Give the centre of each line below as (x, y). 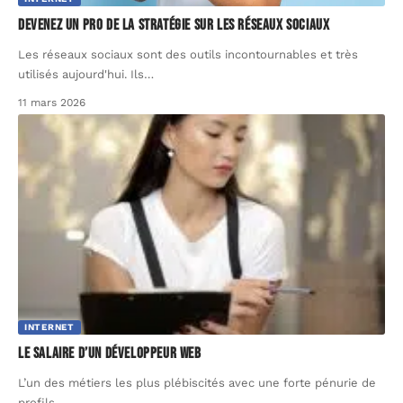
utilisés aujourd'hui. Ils (81, 74)
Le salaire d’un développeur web (110, 353)
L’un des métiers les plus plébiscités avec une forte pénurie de (197, 382)
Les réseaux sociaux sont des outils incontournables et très (188, 54)
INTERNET (49, 327)
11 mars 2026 (52, 102)
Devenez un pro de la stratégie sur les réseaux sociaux (174, 25)
